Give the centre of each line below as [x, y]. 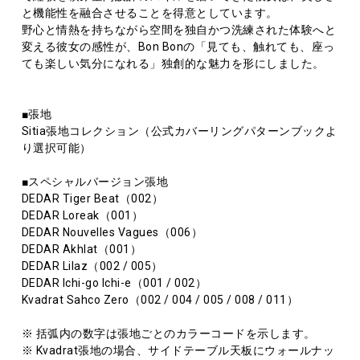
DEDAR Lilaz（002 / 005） [92, 266]
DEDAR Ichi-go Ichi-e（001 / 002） [114, 282]
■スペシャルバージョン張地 [95, 181]
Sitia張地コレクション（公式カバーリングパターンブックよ [179, 131]
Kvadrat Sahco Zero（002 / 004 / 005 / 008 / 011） [160, 299]
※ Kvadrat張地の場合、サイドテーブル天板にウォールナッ [178, 350]
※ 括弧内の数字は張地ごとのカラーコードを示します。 [168, 333]
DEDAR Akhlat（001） [82, 249]
